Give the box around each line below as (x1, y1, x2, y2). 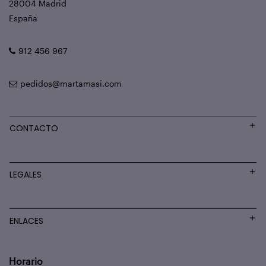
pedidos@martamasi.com (20, 78, 122, 88)
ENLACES (9, 215, 44, 227)
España (9, 13, 37, 23)
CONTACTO (9, 122, 59, 134)
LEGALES (9, 169, 42, 180)
